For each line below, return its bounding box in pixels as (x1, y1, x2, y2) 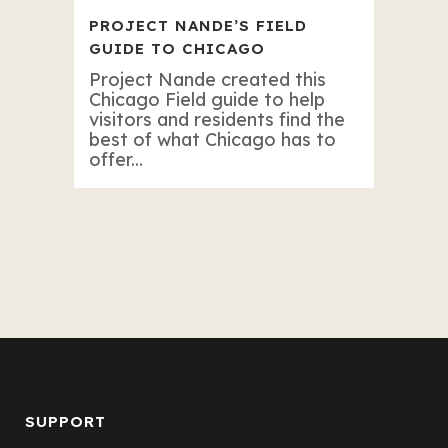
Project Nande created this (89, 67, 326, 91)
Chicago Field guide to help (89, 87, 325, 111)
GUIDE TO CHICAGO (89, 38, 265, 58)
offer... (89, 147, 143, 171)
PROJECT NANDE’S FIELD (89, 15, 307, 35)
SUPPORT (25, 412, 106, 432)
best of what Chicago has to (89, 127, 336, 151)
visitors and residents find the (89, 107, 345, 131)
